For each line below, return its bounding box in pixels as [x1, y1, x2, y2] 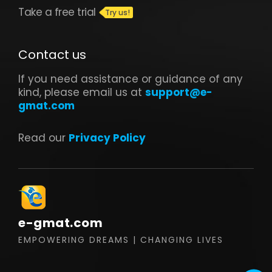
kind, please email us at [18, 85, 145, 100]
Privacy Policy [69, 131, 146, 146]
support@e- [145, 85, 212, 100]
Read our [18, 131, 69, 146]
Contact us [18, 46, 86, 64]
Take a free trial [18, 5, 96, 20]
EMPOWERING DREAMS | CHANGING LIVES [18, 234, 223, 246]
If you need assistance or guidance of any [18, 72, 243, 87]
